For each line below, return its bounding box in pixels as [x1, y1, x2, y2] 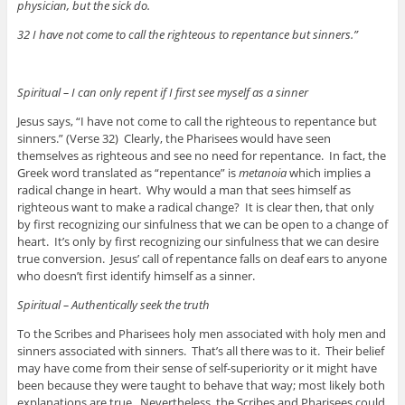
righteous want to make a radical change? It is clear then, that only [16, 199, 374, 216]
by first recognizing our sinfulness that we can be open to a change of [16, 216, 388, 233]
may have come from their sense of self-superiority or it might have [16, 360, 377, 377]
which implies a [286, 165, 371, 182]
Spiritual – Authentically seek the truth [16, 297, 210, 314]
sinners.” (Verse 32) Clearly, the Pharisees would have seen [16, 130, 331, 147]
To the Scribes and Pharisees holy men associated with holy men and [16, 325, 386, 343]
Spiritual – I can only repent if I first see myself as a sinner [16, 84, 308, 101]
